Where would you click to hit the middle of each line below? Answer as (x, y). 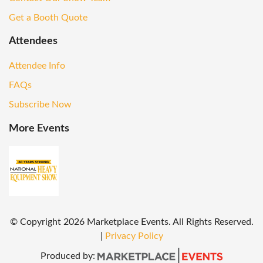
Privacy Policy (134, 236)
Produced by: (69, 256)
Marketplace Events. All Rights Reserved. (170, 222)
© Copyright (35, 222)
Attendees (33, 41)
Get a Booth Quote (48, 17)
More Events (39, 128)
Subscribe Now (40, 105)
